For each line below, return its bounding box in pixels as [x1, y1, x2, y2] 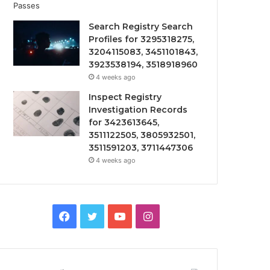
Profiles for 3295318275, [89, 34, 195, 45]
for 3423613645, [89, 117, 160, 128]
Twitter [96, 209, 134, 222]
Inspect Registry [89, 92, 162, 102]
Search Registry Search [89, 21, 193, 32]
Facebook [69, 209, 120, 222]
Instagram [151, 209, 204, 222]
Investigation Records [89, 104, 188, 115]
